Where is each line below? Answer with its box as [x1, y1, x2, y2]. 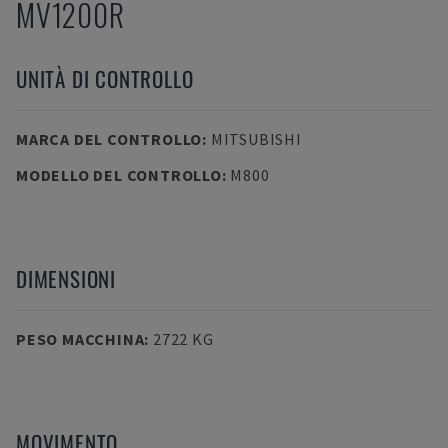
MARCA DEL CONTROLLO [16, 129, 203, 149]
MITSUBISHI [210, 129, 302, 149]
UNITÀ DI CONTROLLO [16, 63, 194, 94]
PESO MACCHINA [16, 329, 145, 349]
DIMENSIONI [16, 263, 116, 294]
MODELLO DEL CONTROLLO [16, 165, 222, 185]
